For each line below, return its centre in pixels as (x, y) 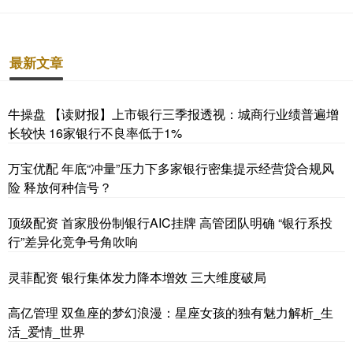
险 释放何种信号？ (60, 188)
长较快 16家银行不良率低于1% (95, 133)
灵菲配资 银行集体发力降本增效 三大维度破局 (137, 277)
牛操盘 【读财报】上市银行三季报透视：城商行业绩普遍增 (173, 114)
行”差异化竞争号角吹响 (73, 242)
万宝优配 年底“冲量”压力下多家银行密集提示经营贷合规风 (171, 169)
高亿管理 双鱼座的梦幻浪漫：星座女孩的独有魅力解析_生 (171, 313)
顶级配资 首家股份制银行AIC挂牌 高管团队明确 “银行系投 (170, 223)
